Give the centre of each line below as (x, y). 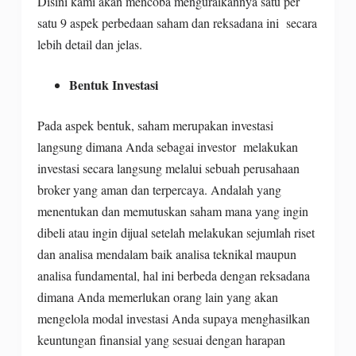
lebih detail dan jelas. (89, 44)
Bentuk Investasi (113, 84)
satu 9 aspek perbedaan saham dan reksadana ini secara (177, 22)
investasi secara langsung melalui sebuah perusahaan (168, 168)
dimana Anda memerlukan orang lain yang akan (157, 296)
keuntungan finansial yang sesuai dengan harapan (161, 339)
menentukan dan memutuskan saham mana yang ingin (172, 211)
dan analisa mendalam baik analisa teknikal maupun (166, 253)
